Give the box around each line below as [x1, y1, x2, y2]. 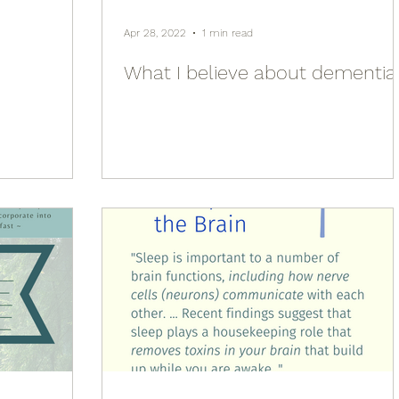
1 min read [202, 27, 253, 39]
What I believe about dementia [124, 61, 396, 84]
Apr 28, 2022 [124, 27, 186, 39]
